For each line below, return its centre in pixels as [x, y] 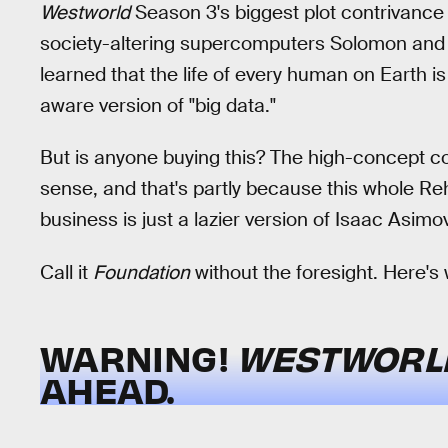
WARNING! [138, 357]
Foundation [141, 272]
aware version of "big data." [158, 105]
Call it [66, 272]
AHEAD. [107, 389]
